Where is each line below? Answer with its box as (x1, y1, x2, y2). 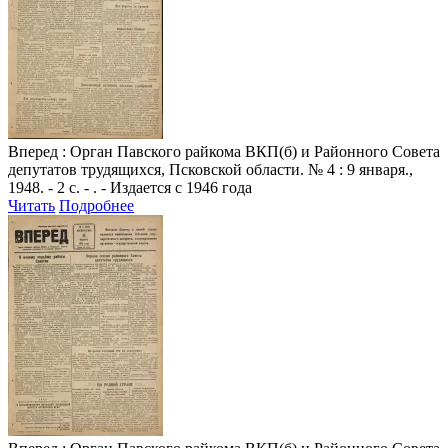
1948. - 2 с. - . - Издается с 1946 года (8, 178, 252, 196)
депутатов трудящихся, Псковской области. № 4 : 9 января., (8, 160, 413, 178)
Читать (8, 196, 55, 214)
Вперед (8, 142, 58, 160)
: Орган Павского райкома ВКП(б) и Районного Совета (58, 142, 440, 160)
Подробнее (59, 196, 134, 214)
